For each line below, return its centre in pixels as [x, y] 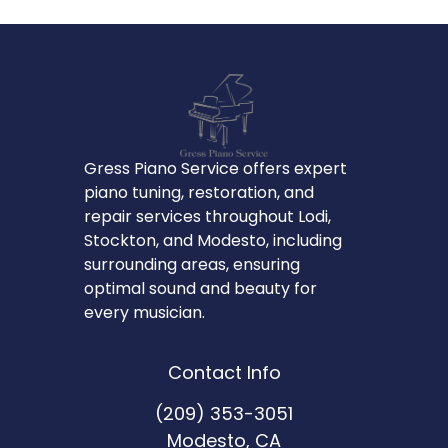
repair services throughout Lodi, [207, 216]
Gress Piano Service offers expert [215, 168]
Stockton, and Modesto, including [213, 240]
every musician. [144, 312]
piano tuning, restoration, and [199, 192]
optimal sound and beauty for [200, 288]
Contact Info [224, 373]
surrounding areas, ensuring [192, 264]
